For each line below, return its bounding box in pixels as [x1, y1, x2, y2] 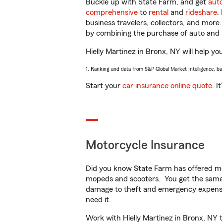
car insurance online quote [122, 82, 212, 90]
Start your [86, 82, 122, 90]
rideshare [185, 8, 217, 16]
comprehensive [86, 8, 138, 16]
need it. [86, 196, 113, 204]
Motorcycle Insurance [86, 139, 205, 152]
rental [149, 8, 168, 16]
